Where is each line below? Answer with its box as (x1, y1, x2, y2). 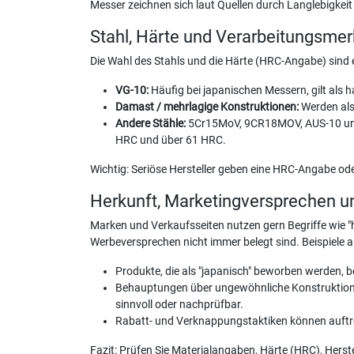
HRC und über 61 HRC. (115, 133, 226, 147)
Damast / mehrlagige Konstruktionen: (115, 100, 299, 114)
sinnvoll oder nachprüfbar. (115, 297, 243, 311)
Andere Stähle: (115, 116, 186, 130)
